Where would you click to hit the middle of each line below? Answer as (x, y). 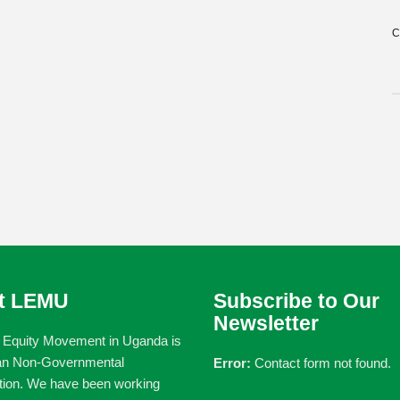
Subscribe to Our (296, 301)
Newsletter (266, 323)
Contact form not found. (321, 363)
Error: (232, 363)
